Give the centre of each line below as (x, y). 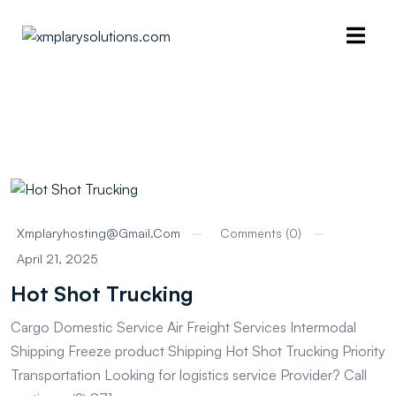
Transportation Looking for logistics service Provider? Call (189, 375)
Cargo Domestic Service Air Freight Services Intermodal (183, 327)
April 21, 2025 (57, 259)
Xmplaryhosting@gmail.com (99, 233)
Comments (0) (261, 233)
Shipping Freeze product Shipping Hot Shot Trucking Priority (198, 351)
